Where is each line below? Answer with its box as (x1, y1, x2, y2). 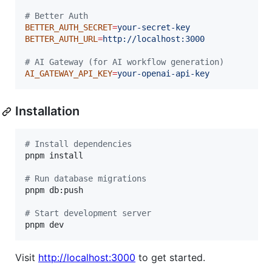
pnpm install (25, 151, 83, 161)
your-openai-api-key (117, 69, 209, 79)
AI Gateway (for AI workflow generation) (30, 57, 224, 67)
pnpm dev (25, 220, 64, 230)
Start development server (30, 208, 151, 219)
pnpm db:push (25, 185, 83, 195)
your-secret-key (117, 22, 190, 33)
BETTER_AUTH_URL (25, 34, 98, 44)
